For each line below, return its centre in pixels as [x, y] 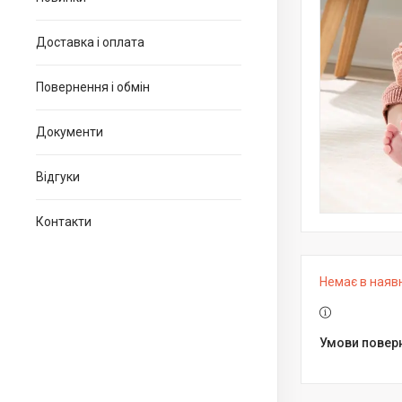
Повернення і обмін [93, 87]
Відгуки [58, 177]
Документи [70, 132]
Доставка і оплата [90, 42]
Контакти [64, 222]
